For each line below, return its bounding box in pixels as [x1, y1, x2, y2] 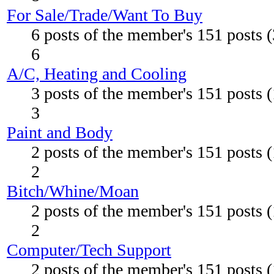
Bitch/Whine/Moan [7, 182, 139, 201]
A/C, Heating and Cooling [7, 64, 187, 83]
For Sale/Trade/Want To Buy [7, 6, 202, 24]
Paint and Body [7, 123, 113, 142]
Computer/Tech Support [7, 240, 171, 259]
